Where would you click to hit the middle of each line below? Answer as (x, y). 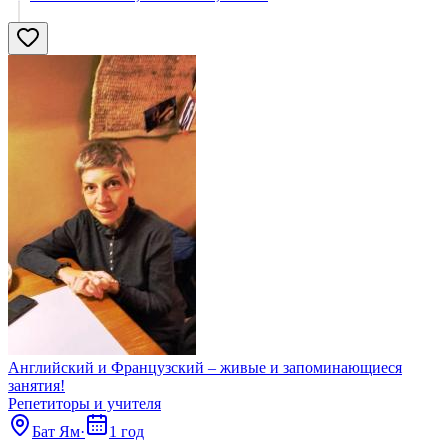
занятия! (36, 385)
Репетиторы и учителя (84, 403)
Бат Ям (56, 431)
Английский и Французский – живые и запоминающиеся (205, 367)
